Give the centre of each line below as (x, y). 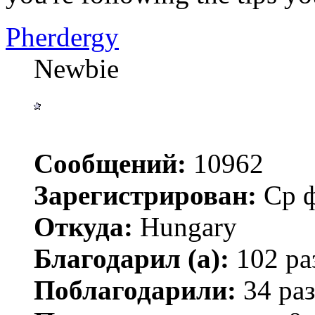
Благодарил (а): (131, 259)
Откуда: (83, 227)
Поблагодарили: (135, 290)
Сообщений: (110, 164)
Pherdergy (62, 37)
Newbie (76, 69)
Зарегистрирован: (145, 195)
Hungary (185, 227)
